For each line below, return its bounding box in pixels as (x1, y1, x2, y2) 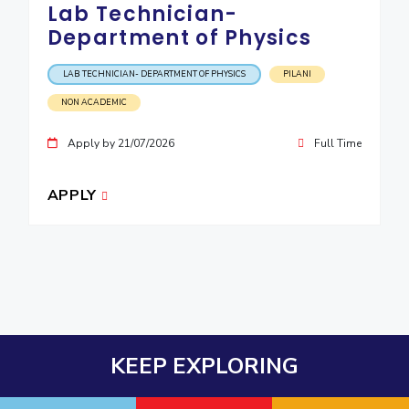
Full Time (311, 136, 362, 151)
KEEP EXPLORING (110, 351, 299, 381)
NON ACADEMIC (60, 97, 127, 108)
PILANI (282, 68, 311, 79)
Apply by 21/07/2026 (64, 136, 174, 151)
